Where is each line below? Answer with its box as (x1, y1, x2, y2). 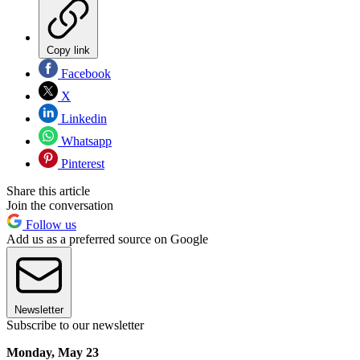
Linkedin (58, 111, 107, 125)
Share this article (6, 183, 90, 198)
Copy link (47, 43, 90, 56)
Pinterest (58, 156, 104, 170)
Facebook (58, 66, 111, 80)
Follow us (22, 217, 76, 231)
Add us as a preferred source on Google (6, 231, 208, 246)
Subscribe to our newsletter (6, 317, 144, 332)
